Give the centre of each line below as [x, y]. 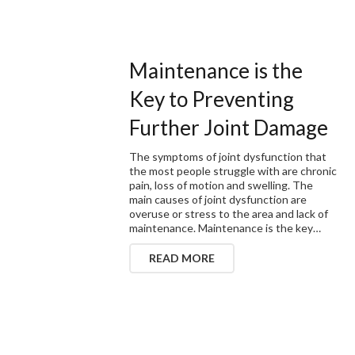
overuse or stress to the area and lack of [229, 213]
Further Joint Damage [229, 127]
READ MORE [182, 258]
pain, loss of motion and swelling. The [221, 185]
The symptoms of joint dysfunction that [228, 156]
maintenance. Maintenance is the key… [225, 227]
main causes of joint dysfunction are [218, 199]
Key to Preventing [212, 99]
